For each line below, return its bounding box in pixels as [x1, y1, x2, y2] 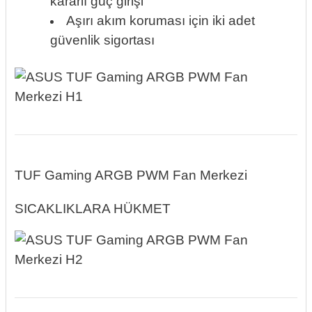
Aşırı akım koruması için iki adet [66, 13, 255, 28]
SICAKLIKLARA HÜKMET [15, 201, 171, 217]
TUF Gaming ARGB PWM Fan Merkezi [15, 168, 247, 183]
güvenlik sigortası [50, 32, 155, 47]
